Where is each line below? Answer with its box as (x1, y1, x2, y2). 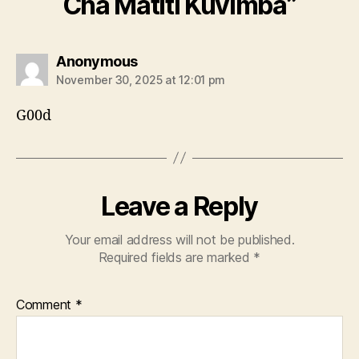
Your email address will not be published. (64, 231, 295, 248)
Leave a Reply (101, 190, 258, 222)
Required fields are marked (98, 248, 254, 265)
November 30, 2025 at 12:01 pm (56, 72, 226, 87)
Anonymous (56, 52, 138, 70)
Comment (16, 296, 75, 313)
